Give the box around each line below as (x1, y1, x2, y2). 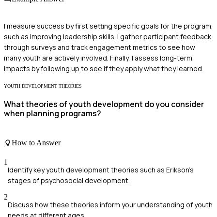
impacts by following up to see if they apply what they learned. (4, 63, 203, 73)
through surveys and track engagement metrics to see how (4, 42, 195, 52)
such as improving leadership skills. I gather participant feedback (4, 31, 211, 41)
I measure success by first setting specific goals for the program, (4, 21, 213, 31)
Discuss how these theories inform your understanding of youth (8, 200, 213, 209)
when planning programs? (4, 108, 101, 119)
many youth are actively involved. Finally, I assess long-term (4, 53, 192, 62)
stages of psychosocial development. (8, 175, 130, 185)
